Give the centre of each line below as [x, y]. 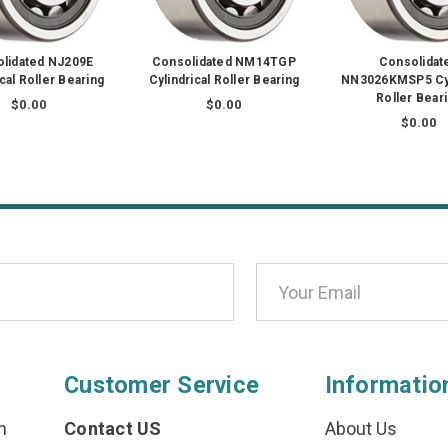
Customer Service [162, 385]
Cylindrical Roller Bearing [224, 80]
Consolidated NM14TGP [223, 62]
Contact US [113, 429]
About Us [360, 429]
